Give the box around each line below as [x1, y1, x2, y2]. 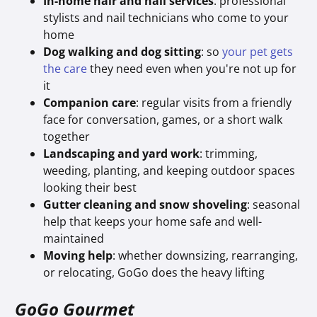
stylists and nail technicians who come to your [43, 9, 289, 25]
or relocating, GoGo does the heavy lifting [43, 264, 265, 280]
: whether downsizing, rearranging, [113, 247, 299, 263]
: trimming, [200, 145, 258, 161]
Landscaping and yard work [43, 145, 200, 161]
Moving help [43, 247, 113, 263]
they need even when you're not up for [87, 60, 297, 76]
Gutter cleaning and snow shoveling [43, 196, 248, 212]
